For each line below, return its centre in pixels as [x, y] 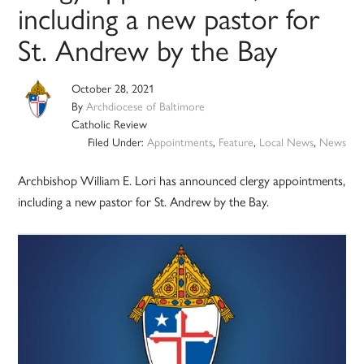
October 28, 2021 [113, 88]
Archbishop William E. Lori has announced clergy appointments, [182, 180]
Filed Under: [117, 142]
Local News [286, 142]
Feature [236, 142]
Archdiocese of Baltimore [146, 106]
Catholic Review [110, 124]
